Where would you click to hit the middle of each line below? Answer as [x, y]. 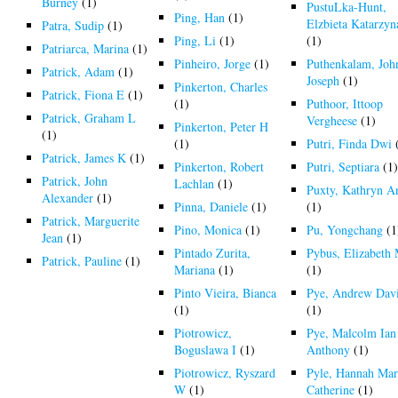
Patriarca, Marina [86, 48]
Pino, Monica [208, 229]
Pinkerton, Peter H [222, 126]
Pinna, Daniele [211, 206]
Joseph [323, 80]
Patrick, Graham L [89, 117]
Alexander [68, 197]
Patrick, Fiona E [84, 94]
